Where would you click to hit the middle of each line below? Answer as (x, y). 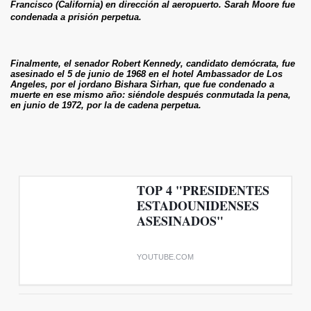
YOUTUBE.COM (165, 257)
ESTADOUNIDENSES (198, 205)
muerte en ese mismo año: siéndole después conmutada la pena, (151, 94)
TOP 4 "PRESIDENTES (203, 190)
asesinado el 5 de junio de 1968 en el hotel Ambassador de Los (146, 74)
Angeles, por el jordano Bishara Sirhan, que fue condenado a (142, 84)
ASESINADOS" (180, 220)
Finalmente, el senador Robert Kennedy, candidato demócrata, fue (153, 63)
